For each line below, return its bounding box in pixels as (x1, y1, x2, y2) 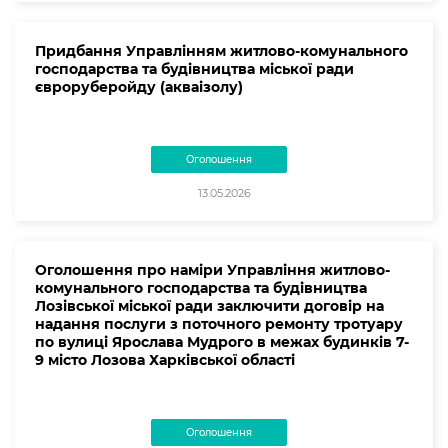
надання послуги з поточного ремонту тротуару (35, 314, 403, 333)
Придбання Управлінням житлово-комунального (35, 41, 408, 60)
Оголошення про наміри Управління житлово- (35, 260, 390, 279)
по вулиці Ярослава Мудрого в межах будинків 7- (35, 332, 409, 351)
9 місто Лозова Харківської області (35, 350, 295, 369)
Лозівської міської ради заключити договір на (35, 296, 384, 315)
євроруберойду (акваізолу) (35, 77, 243, 96)
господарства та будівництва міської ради (35, 59, 354, 78)
